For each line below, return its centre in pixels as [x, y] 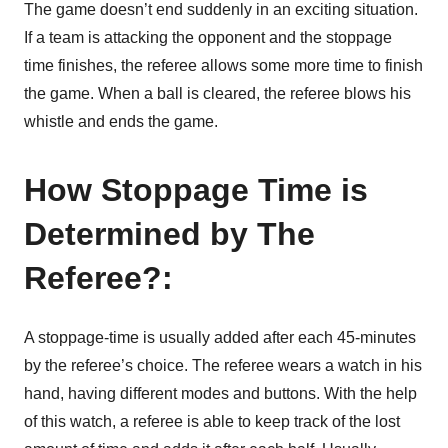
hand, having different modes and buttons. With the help [220, 393]
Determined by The [169, 234]
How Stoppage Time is [196, 190]
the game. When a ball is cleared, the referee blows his [217, 93]
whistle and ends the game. [121, 121]
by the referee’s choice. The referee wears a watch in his [223, 365]
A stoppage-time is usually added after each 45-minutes [220, 337]
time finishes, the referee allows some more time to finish [223, 65]
